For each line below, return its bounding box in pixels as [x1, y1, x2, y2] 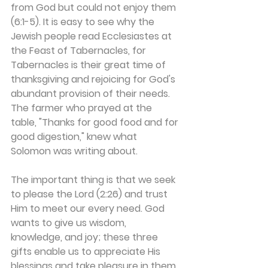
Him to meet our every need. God [11, 202, 167, 215]
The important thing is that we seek [11, 173, 178, 187]
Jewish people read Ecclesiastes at [11, 29, 174, 43]
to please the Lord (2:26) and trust [11, 187, 170, 201]
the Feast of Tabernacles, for [11, 44, 148, 57]
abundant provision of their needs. [11, 87, 172, 100]
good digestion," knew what [11, 130, 139, 144]
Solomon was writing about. [11, 144, 138, 158]
